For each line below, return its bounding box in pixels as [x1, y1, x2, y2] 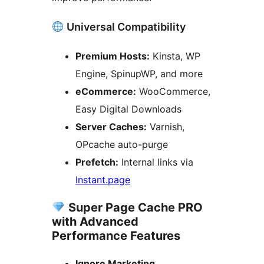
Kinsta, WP [150, 49, 200, 62]
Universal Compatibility [64, 20, 186, 33]
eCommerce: [75, 85, 136, 97]
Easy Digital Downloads [75, 103, 181, 115]
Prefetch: [75, 156, 118, 168]
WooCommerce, [136, 85, 210, 97]
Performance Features [52, 228, 180, 243]
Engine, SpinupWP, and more [75, 67, 203, 80]
